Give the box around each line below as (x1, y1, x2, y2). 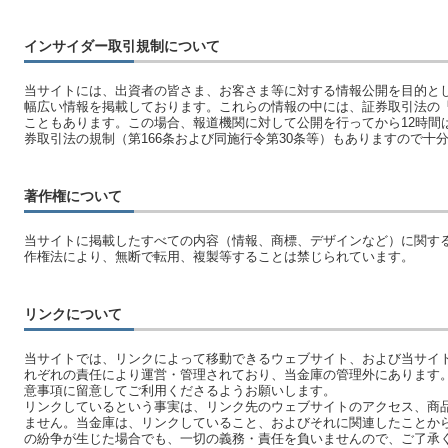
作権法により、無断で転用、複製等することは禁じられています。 (24, 249, 414, 264)
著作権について (24, 188, 122, 204)
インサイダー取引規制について (24, 38, 220, 54)
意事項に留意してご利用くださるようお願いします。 (24, 383, 336, 398)
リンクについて (24, 306, 122, 322)
